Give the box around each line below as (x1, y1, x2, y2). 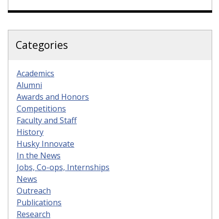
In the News (17, 150, 61, 161)
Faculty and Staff (17, 115, 77, 126)
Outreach (17, 185, 51, 197)
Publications (17, 197, 62, 208)
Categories (16, 38, 68, 52)
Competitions (17, 103, 66, 114)
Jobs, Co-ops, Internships (17, 162, 109, 173)
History (17, 127, 44, 138)
